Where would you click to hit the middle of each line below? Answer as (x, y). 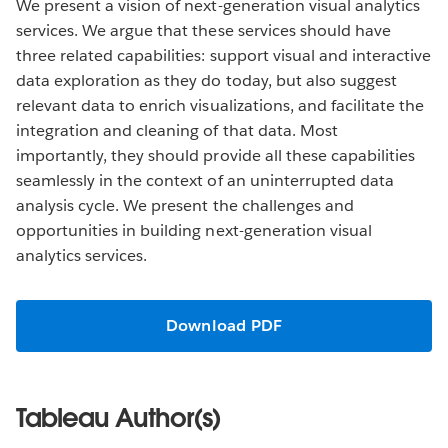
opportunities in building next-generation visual (194, 230)
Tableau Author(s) (118, 417)
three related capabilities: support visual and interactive (224, 55)
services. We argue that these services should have (203, 30)
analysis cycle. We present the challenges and (185, 205)
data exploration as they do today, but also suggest (206, 80)
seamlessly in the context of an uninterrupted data (205, 180)
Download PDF (224, 325)
